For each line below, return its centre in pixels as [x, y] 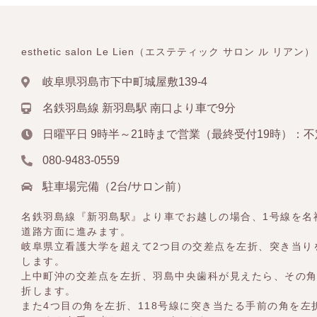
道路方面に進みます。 [76, 231]
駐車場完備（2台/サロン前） [115, 186]
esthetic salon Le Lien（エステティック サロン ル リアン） [168, 51]
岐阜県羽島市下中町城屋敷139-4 [125, 81]
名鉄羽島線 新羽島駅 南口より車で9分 [139, 108]
